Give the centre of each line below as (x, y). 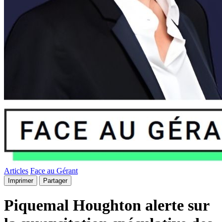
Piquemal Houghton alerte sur (107, 205)
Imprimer (21, 181)
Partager (55, 181)
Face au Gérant (54, 171)
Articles (16, 171)
